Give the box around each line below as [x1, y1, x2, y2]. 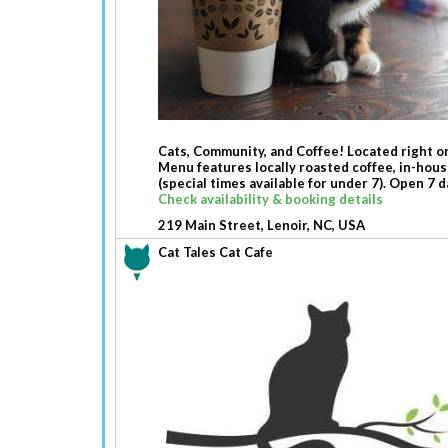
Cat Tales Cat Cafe [158, 244, 273, 260]
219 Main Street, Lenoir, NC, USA [158, 217, 365, 233]
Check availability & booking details [158, 191, 383, 207]
